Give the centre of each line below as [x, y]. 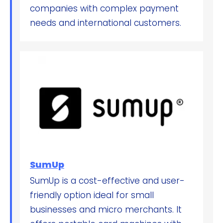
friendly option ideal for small [92, 195]
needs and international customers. [106, 23]
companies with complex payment [104, 8]
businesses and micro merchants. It [106, 210]
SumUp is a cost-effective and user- [107, 181]
